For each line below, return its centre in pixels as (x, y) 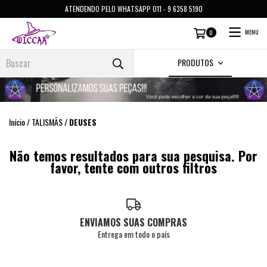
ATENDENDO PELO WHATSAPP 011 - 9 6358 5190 (133, 9)
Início (17, 122)
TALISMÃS (47, 122)
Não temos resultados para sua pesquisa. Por (133, 156)
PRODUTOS (196, 62)
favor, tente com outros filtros (133, 168)
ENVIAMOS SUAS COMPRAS (133, 222)
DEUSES (83, 122)
